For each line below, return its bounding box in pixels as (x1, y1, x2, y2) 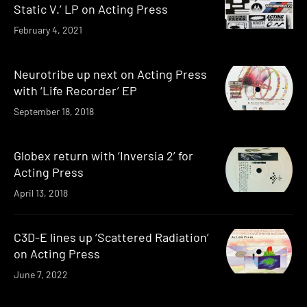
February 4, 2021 (14, 23, 82, 36)
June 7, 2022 (14, 268, 68, 280)
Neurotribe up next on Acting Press (14, 66, 207, 82)
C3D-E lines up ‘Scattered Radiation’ (14, 229, 209, 245)
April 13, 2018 (14, 186, 68, 199)
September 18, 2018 (14, 105, 94, 117)
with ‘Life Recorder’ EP (14, 82, 137, 98)
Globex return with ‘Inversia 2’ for (14, 147, 193, 163)
